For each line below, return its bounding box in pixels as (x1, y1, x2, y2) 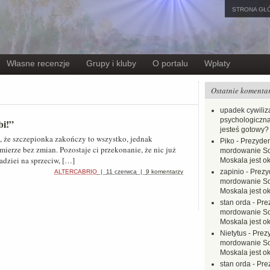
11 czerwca (106, 168, 137, 175)
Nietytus (220, 229, 246, 237)
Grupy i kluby (86, 58, 136, 68)
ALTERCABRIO (54, 168, 97, 175)
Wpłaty (204, 58, 230, 68)
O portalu (152, 58, 188, 68)
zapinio (220, 168, 244, 176)
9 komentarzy (146, 168, 183, 175)
